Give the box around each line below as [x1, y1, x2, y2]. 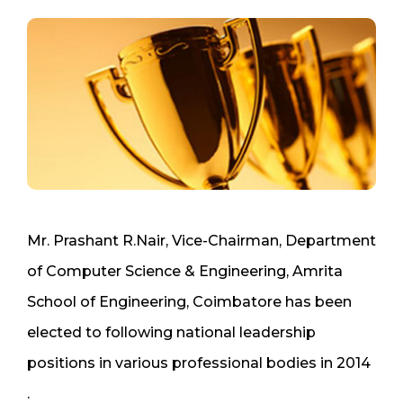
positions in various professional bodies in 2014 [27, 354, 371, 372]
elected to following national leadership [27, 323, 316, 341]
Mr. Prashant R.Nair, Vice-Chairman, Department [27, 231, 376, 249]
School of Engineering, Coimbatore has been [27, 292, 352, 310]
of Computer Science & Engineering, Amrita [27, 262, 343, 280]
